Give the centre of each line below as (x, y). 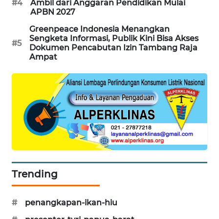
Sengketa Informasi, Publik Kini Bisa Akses (114, 39)
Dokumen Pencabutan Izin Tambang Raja (113, 48)
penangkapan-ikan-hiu (71, 203)
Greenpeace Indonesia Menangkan (99, 29)
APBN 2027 (53, 12)
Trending (35, 174)
